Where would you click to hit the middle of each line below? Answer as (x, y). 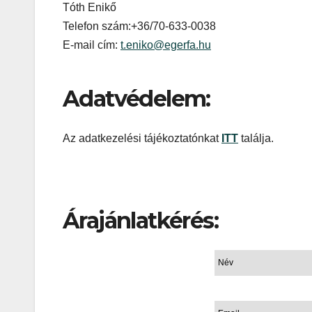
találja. (257, 138)
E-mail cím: (92, 45)
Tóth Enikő (89, 8)
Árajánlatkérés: (140, 220)
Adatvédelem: (136, 99)
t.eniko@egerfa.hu (166, 45)
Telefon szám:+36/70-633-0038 (139, 26)
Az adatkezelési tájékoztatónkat (142, 138)
